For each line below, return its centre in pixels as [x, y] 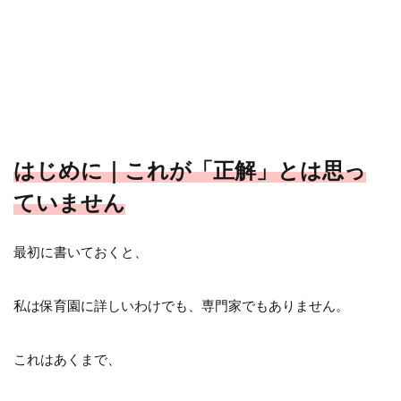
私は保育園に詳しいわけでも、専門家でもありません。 [181, 305]
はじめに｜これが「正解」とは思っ [190, 169]
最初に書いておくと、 [81, 251]
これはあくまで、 [67, 358]
